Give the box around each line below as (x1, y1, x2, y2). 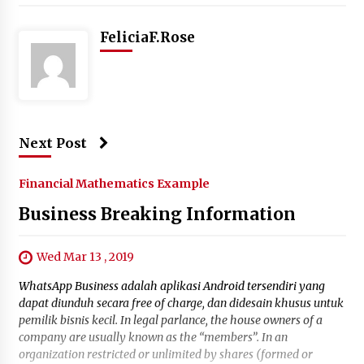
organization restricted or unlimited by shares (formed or (18, 347, 313, 362)
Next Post (18, 135, 87, 152)
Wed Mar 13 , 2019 (36, 249, 134, 265)
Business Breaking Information (18, 203, 296, 226)
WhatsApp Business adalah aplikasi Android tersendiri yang (18, 279, 325, 294)
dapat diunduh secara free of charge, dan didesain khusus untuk (18, 296, 344, 311)
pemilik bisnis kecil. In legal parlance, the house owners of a (18, 313, 323, 328)
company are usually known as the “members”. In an (18, 330, 288, 345)
